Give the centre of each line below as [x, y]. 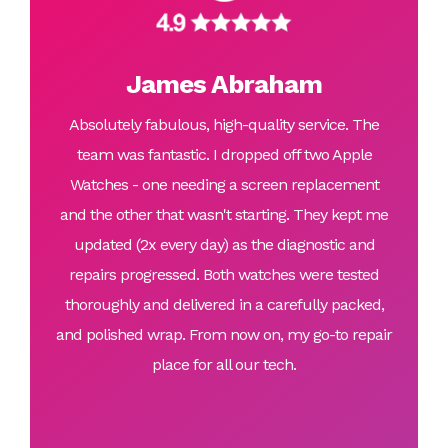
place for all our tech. [224, 364]
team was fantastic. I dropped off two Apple [224, 154]
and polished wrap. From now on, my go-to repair [224, 334]
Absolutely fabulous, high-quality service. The [224, 124]
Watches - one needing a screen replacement [224, 184]
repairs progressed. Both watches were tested [224, 274]
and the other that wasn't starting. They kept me [224, 214]
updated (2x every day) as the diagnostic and [224, 244]
